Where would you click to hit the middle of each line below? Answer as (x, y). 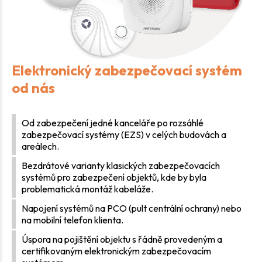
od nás (33, 87)
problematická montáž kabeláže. (87, 189)
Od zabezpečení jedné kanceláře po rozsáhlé (113, 123)
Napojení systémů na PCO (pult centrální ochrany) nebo (132, 208)
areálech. (40, 146)
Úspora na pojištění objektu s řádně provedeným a (122, 239)
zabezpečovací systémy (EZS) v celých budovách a (124, 134)
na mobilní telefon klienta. (73, 220)
